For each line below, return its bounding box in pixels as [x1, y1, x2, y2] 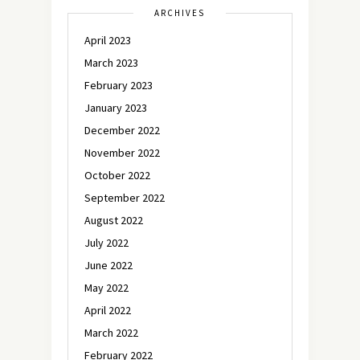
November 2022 [84, 145, 160, 160]
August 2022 [84, 212, 143, 227]
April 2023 [84, 32, 131, 47]
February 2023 [84, 77, 153, 92]
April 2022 [84, 302, 131, 317]
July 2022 [84, 235, 129, 250]
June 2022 [84, 257, 133, 272]
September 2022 [84, 190, 165, 205]
